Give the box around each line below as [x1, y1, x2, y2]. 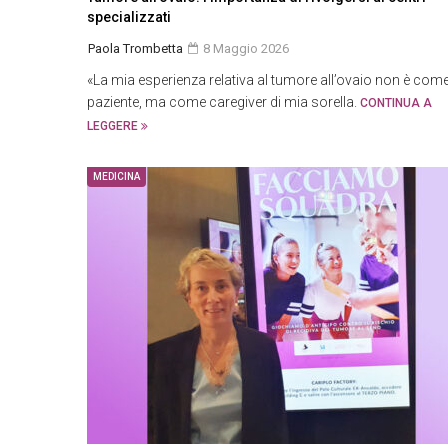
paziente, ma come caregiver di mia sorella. [87, 94, 360, 110]
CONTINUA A [360, 96, 432, 110]
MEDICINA [93, 171, 140, 182]
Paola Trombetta [88, 41, 183, 56]
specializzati [87, 9, 171, 25]
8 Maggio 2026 [200, 41, 289, 56]
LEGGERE [87, 119, 141, 133]
